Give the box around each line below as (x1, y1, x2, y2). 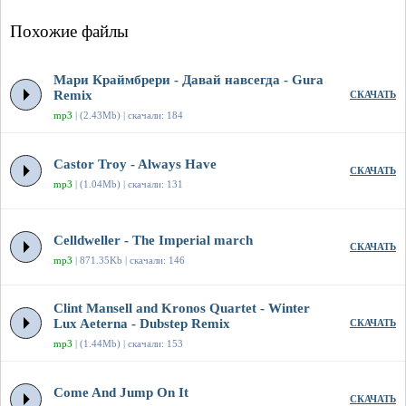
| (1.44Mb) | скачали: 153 (72, 338, 183, 350)
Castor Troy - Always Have (53, 157, 217, 172)
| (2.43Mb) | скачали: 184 (72, 110, 183, 121)
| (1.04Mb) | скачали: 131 (72, 179, 183, 190)
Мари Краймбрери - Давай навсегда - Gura (53, 72, 324, 88)
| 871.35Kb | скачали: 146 (72, 255, 185, 266)
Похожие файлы (10, 22, 129, 42)
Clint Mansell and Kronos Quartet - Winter (53, 301, 310, 316)
